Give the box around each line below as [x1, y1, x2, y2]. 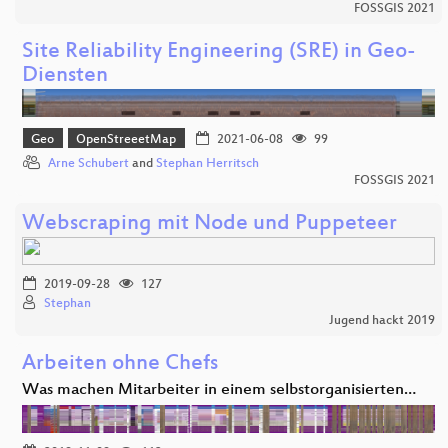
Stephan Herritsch [156, 156, 259, 171]
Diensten [22, 64, 108, 90]
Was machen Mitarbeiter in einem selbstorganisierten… [22, 380, 416, 400]
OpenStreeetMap [76, 132, 177, 147]
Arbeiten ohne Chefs [22, 351, 218, 377]
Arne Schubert [48, 156, 129, 171]
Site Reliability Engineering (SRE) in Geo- [22, 40, 416, 66]
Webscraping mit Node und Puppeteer [22, 211, 397, 237]
